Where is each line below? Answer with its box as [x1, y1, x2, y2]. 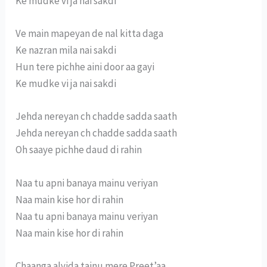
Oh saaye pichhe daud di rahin [15, 143, 142, 157]
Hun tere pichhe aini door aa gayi [15, 60, 155, 74]
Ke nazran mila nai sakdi [15, 44, 117, 57]
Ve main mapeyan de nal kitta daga [15, 27, 164, 41]
